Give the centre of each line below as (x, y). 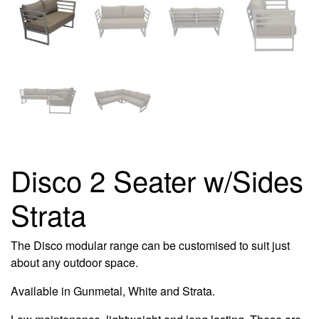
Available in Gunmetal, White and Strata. (113, 291)
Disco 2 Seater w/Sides (157, 180)
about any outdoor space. (74, 263)
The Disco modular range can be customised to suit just (150, 246)
